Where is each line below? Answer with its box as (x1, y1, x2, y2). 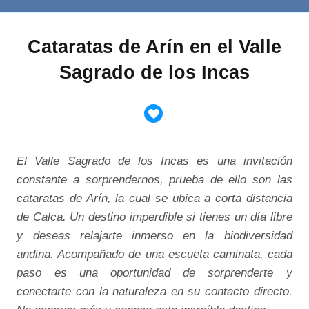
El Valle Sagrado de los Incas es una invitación (17, 154, 292, 168)
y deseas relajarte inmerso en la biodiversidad (17, 228, 292, 243)
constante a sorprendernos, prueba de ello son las (17, 172, 292, 187)
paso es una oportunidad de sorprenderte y (17, 266, 292, 280)
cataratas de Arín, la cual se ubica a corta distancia (17, 191, 292, 206)
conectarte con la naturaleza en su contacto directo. (17, 284, 292, 299)
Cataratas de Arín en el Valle (28, 36, 281, 58)
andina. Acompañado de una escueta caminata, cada (17, 247, 292, 261)
